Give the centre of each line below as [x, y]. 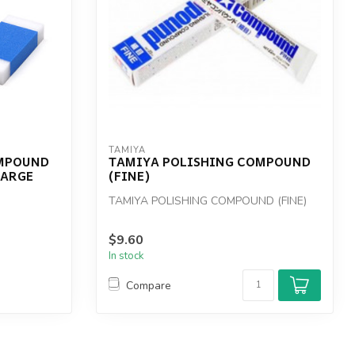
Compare [149, 285]
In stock [126, 256]
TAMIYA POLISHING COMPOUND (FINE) [208, 201]
